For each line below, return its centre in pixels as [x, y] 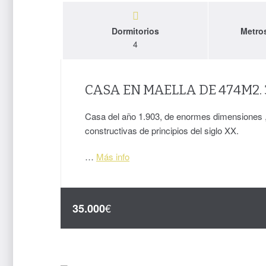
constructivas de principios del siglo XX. [162, 131]
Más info [113, 157]
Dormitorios [135, 31]
